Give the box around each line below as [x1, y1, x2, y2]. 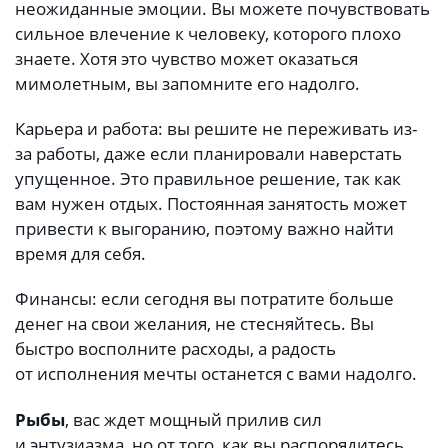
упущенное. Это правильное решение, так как [15, 166, 401, 190]
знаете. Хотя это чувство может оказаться [15, 46, 358, 70]
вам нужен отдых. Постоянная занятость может [15, 191, 407, 215]
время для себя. [15, 241, 146, 265]
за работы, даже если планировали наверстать [15, 141, 402, 165]
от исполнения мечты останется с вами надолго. [15, 362, 417, 386]
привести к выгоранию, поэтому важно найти [15, 216, 394, 240]
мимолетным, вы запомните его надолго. [15, 71, 360, 95]
